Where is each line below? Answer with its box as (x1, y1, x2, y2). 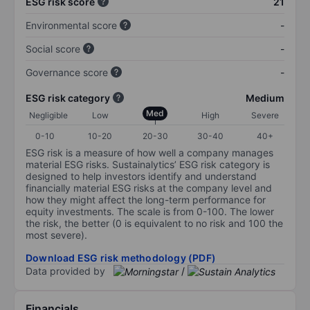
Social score (26, 42, 80, 55)
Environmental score (26, 19, 117, 31)
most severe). (26, 228, 87, 241)
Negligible (29, 109, 68, 120)
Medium (246, 91, 284, 104)
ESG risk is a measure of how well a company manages (26, 146, 273, 158)
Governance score (26, 66, 108, 78)
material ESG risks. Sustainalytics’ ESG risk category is (26, 158, 270, 170)
